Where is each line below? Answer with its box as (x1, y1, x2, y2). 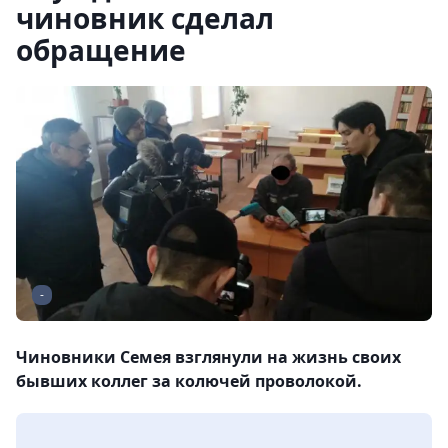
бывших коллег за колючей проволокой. (16, 370, 362, 393)
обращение (16, 31, 186, 69)
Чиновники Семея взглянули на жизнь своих (16, 346, 401, 369)
